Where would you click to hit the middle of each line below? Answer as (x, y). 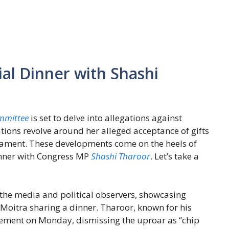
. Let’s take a (175, 156)
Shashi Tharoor (121, 156)
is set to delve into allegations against (105, 118)
